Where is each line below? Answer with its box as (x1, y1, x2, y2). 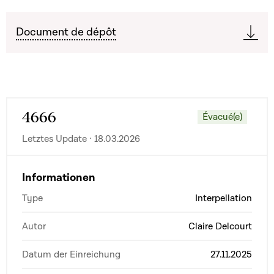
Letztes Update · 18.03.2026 (22, 133, 140, 145)
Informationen (22, 171, 95, 185)
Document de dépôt (16, 25, 116, 39)
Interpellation (195, 192, 252, 204)
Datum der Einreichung (22, 248, 120, 261)
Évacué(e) (202, 110, 242, 123)
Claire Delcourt (188, 220, 252, 232)
